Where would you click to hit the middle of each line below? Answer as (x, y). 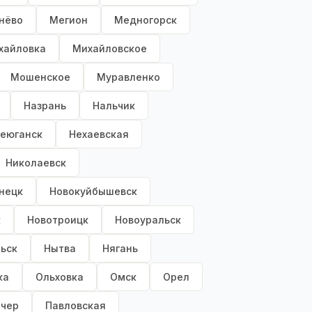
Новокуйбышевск (93, 192)
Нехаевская (99, 134)
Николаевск (36, 163)
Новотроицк (58, 220)
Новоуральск (148, 220)
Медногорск (146, 20)
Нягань (120, 249)
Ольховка (60, 277)
